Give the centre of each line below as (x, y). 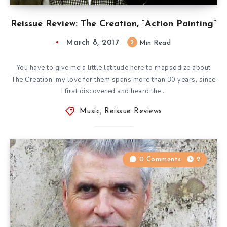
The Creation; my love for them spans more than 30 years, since (113, 79)
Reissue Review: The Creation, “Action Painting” (113, 24)
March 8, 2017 (92, 43)
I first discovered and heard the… (113, 91)
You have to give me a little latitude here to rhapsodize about (113, 68)
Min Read (154, 43)
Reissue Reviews (133, 111)
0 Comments (160, 159)
